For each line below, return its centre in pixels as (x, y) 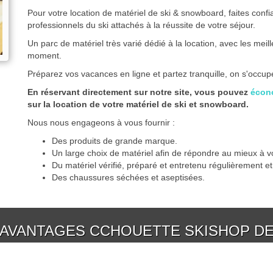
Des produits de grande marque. (115, 141)
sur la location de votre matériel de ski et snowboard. (138, 105)
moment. (44, 56)
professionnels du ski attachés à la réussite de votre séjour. (141, 25)
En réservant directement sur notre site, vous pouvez (139, 92)
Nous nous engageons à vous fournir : (101, 123)
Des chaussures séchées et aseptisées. (128, 178)
